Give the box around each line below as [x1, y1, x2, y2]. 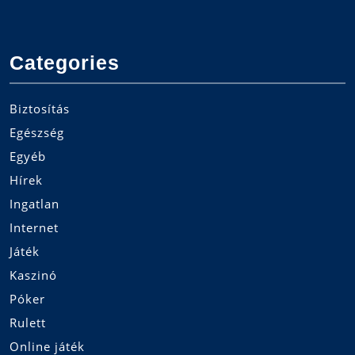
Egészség [10, 124, 64, 140]
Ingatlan [10, 195, 59, 212]
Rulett [10, 314, 46, 330]
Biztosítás [10, 100, 70, 116]
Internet [10, 219, 59, 235]
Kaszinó [10, 266, 57, 283]
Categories [10, 51, 120, 74]
